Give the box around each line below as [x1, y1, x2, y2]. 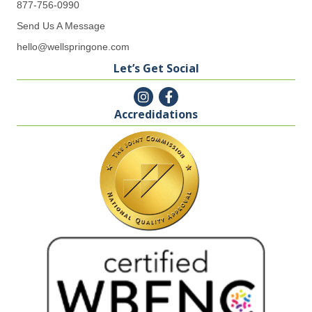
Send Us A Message [17, 19, 105, 31]
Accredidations [114, 106, 198, 122]
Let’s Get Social [113, 60, 199, 76]
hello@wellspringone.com [17, 40, 130, 52]
